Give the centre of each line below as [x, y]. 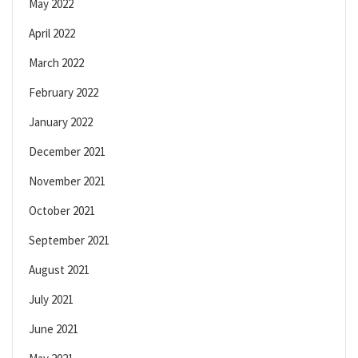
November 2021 [67, 181]
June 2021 [54, 329]
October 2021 [62, 211]
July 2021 [51, 300]
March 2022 [56, 63]
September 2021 [69, 241]
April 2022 [52, 34]
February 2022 [64, 93]
